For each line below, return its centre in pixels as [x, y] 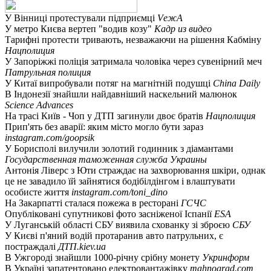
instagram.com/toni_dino [119, 192]
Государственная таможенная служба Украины [106, 159]
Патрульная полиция [48, 72]
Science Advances [39, 105]
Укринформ [226, 257]
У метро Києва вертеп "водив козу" [80, 28]
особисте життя [38, 192]
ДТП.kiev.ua [82, 246]
